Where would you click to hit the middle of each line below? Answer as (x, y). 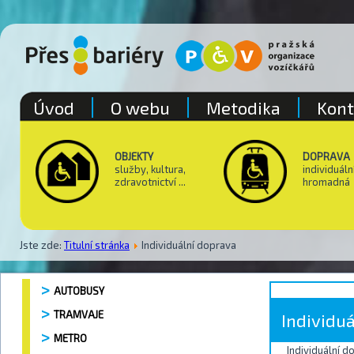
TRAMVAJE (79, 314)
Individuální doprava (189, 245)
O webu (140, 107)
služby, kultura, (150, 169)
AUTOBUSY (79, 291)
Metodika (243, 107)
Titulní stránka (97, 245)
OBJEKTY (134, 156)
